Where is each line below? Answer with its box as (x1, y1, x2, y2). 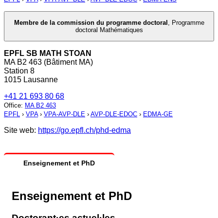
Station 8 (4, 67, 35, 75)
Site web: (4, 126, 38, 135)
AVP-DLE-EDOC (91, 110, 137, 118)
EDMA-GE (143, 110, 173, 118)
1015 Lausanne (4, 75, 58, 84)
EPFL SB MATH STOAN (4, 49, 91, 58)
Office (4, 102, 21, 109)
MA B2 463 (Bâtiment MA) (4, 58, 93, 67)
